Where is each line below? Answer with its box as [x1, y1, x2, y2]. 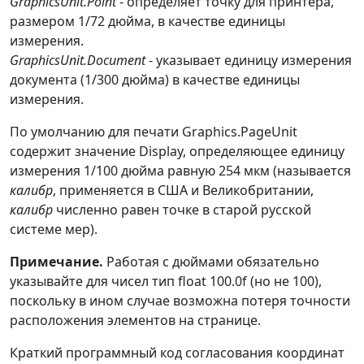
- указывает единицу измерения [145, 51, 352, 70]
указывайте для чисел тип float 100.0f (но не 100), [10, 272, 322, 291]
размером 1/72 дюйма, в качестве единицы [10, 12, 285, 31]
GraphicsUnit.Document [10, 51, 145, 70]
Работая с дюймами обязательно [103, 253, 319, 271]
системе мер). [10, 220, 97, 239]
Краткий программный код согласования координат [10, 344, 344, 362]
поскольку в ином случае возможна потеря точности [10, 292, 350, 310]
